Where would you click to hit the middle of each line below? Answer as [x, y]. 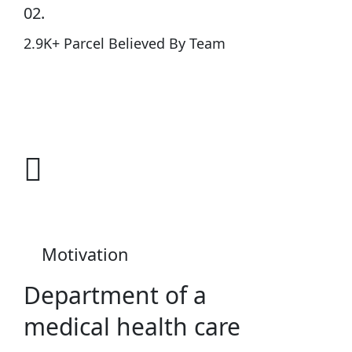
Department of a [115, 295]
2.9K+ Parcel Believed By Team [125, 43]
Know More [82, 95]
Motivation [85, 254]
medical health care [132, 326]
